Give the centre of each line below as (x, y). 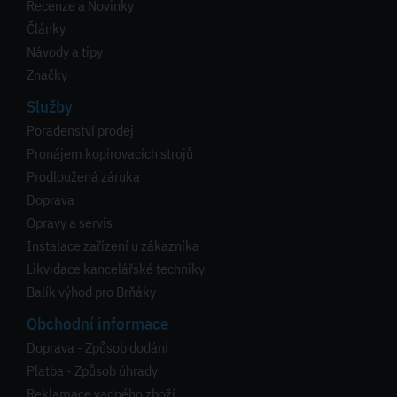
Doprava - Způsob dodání (97, 348)
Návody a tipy (65, 52)
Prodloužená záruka (83, 177)
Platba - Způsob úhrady (92, 371)
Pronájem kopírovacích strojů (110, 154)
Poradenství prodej (80, 131)
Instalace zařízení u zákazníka (113, 246)
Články (46, 29)
